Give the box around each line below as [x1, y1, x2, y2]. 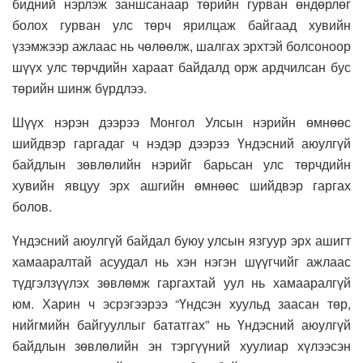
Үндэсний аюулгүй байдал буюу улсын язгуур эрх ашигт [12, 230, 351, 250]
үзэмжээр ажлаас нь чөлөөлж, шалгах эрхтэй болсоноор [12, 36, 351, 55]
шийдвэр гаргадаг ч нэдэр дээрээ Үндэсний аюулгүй [12, 133, 351, 152]
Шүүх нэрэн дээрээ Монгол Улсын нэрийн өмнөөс [12, 112, 351, 131]
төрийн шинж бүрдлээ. [12, 78, 147, 97]
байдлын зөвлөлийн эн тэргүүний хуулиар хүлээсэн [12, 335, 351, 355]
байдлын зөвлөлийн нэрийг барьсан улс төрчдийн [12, 154, 351, 173]
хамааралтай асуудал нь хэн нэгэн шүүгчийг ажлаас [12, 251, 351, 271]
